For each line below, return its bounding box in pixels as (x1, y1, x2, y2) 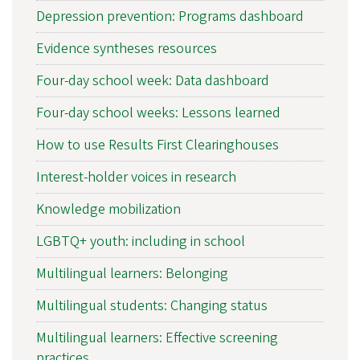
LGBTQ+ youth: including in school (36, 231, 245, 252)
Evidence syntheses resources (36, 39, 217, 59)
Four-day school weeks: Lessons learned (36, 103, 280, 124)
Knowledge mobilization (36, 199, 181, 220)
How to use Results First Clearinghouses (36, 135, 279, 156)
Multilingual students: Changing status (36, 296, 268, 317)
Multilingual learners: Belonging (36, 264, 228, 284)
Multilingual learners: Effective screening (36, 328, 278, 349)
